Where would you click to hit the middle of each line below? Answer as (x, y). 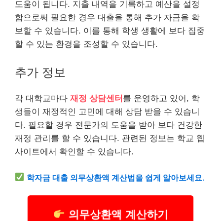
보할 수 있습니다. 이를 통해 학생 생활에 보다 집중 (110, 31)
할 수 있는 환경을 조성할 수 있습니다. (86, 44)
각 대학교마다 (42, 98)
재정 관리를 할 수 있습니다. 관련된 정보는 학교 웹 (110, 138)
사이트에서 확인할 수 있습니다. (74, 152)
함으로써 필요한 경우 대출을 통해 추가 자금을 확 (107, 17)
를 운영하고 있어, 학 (161, 98)
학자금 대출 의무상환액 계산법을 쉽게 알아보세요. (116, 177)
